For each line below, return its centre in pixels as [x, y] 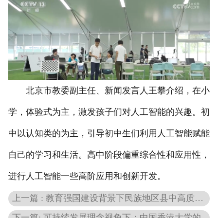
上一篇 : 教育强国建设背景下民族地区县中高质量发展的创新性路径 [199, 198]
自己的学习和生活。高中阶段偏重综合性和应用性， [109, 154]
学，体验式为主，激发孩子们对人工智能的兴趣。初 [109, 112]
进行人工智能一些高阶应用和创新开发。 [87, 176]
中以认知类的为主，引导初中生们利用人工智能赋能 [109, 133]
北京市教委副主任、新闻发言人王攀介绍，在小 [109, 90]
